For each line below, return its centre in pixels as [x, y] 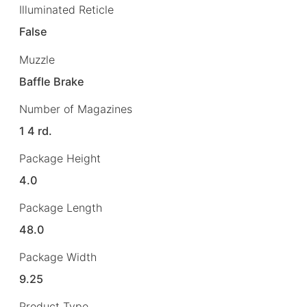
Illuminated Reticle [66, 10]
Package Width [58, 257]
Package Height [60, 158]
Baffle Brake [52, 81]
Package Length [61, 207]
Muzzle [37, 59]
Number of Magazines [76, 109]
